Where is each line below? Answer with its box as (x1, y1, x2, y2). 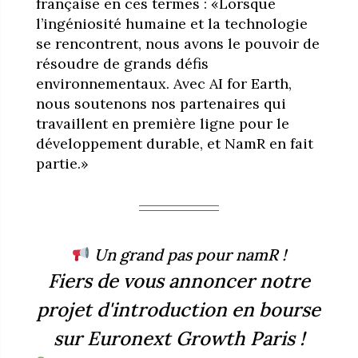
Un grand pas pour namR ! (89, 244, 286, 265)
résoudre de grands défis (35, 54, 209, 73)
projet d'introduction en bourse (37, 296, 321, 322)
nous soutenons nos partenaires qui (35, 93, 286, 113)
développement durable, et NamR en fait (35, 133, 313, 153)
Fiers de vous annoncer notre (47, 268, 310, 293)
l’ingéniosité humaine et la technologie (35, 14, 308, 33)
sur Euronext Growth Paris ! (53, 325, 304, 351)
